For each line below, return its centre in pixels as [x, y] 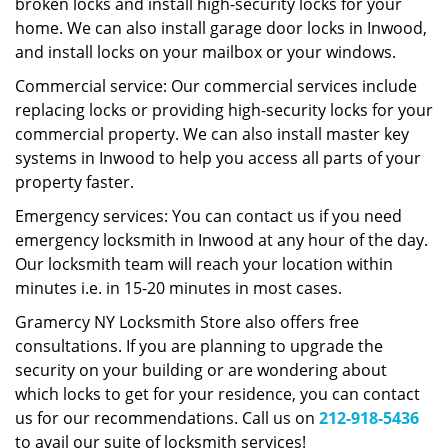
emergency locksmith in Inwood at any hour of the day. [221, 240]
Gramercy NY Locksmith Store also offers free [187, 322]
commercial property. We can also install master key [212, 134]
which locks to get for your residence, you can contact [217, 394]
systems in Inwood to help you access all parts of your [218, 158]
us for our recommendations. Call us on [167, 418]
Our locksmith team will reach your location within [204, 264]
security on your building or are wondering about [201, 370]
